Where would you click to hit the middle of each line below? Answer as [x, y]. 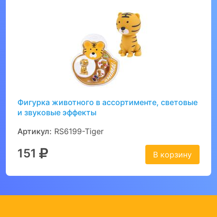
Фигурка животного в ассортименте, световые [108, 102]
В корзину [172, 155]
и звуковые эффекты [57, 113]
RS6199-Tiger [78, 132]
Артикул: [35, 132]
